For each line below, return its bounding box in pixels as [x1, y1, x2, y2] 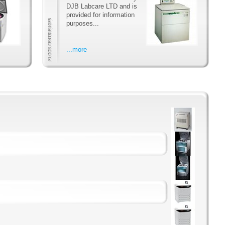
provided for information [66, 11, 135, 19]
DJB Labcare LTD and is [66, 2, 137, 10]
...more [66, 45, 87, 53]
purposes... [66, 19, 99, 27]
